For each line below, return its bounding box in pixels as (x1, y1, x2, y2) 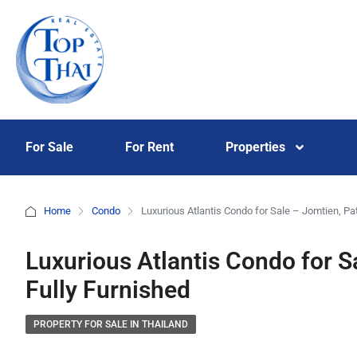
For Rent (125, 139, 175, 155)
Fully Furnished (25, 276, 190, 304)
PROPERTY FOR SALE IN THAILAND (33, 319, 188, 330)
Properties (225, 139, 285, 155)
